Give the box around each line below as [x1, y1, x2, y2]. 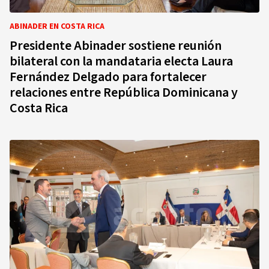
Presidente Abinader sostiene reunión [10, 36, 222, 55]
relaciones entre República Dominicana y [10, 83, 238, 102]
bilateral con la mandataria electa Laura [10, 52, 233, 71]
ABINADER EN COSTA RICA [10, 20, 104, 32]
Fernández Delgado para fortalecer [10, 67, 207, 86]
